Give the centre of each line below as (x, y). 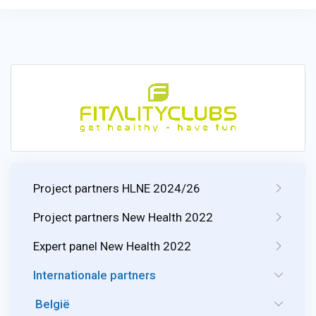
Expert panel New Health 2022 (112, 246)
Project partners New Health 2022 (123, 217)
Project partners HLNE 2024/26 (117, 188)
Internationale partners (95, 275)
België (53, 304)
